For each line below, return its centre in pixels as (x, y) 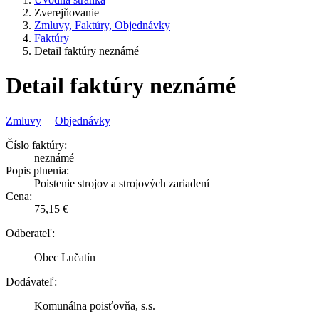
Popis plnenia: (37, 170)
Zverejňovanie (67, 12)
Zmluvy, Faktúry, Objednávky (102, 25)
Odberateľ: (30, 233)
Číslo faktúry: (36, 145)
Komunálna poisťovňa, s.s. (95, 305)
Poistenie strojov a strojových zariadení (122, 183)
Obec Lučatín (65, 257)
